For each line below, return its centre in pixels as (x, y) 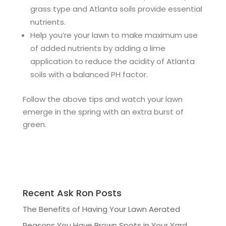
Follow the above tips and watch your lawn (102, 99)
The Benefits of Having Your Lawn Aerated (101, 209)
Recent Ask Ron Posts (72, 193)
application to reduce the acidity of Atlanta (112, 61)
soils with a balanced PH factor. (89, 74)
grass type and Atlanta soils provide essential (116, 9)
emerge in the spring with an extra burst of (103, 111)
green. (34, 124)
